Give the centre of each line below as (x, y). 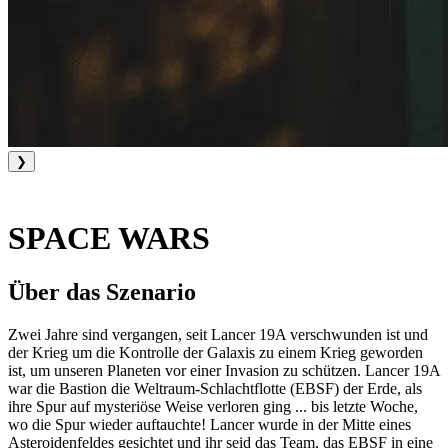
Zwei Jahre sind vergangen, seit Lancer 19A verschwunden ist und (218, 334)
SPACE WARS (109, 238)
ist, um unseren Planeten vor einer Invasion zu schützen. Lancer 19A (224, 370)
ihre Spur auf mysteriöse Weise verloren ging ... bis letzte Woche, (213, 406)
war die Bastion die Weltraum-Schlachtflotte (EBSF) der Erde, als (215, 388)
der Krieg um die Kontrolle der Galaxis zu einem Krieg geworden (215, 352)
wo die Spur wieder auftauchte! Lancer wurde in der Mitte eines (209, 424)
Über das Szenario (102, 291)
